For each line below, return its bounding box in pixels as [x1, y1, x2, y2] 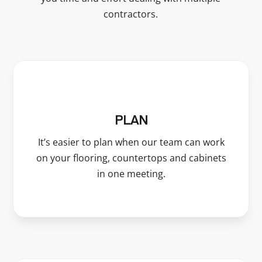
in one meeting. [96, 167, 166, 180]
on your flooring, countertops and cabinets [36, 151, 226, 164]
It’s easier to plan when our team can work [37, 136, 225, 149]
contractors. [104, 8, 158, 20]
